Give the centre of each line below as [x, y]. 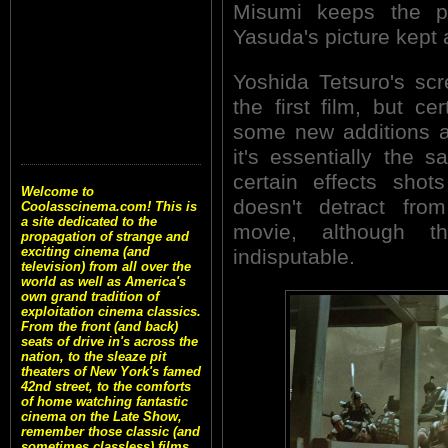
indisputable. [297, 256]
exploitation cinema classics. [111, 312]
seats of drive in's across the [109, 342]
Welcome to [57, 192]
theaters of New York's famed [111, 372]
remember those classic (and [110, 432]
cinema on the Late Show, [101, 417]
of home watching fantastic [104, 402]
